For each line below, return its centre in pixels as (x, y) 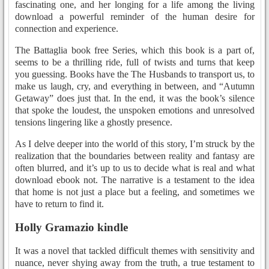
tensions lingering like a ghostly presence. (94, 122)
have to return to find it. (59, 204)
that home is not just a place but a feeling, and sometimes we (135, 192)
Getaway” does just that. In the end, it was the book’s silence (135, 98)
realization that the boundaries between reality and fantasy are (135, 156)
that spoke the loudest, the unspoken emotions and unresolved (135, 110)
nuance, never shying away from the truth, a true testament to (135, 262)
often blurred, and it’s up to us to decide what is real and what (135, 168)
